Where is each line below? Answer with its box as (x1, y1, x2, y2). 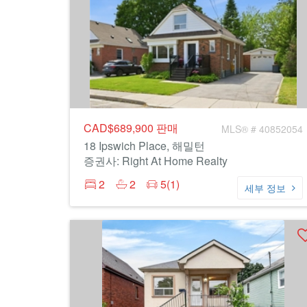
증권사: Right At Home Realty (84, 153, 228, 169)
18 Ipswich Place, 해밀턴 (84, 138, 205, 153)
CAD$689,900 (84, 120, 156, 136)
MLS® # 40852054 (221, 122, 303, 136)
